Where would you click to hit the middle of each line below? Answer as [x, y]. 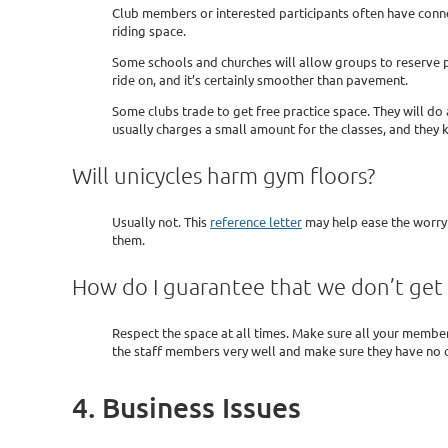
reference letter [256, 221]
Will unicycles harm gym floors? [223, 174]
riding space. [149, 30]
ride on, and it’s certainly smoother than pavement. [260, 79]
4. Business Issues [186, 406]
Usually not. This [161, 221]
